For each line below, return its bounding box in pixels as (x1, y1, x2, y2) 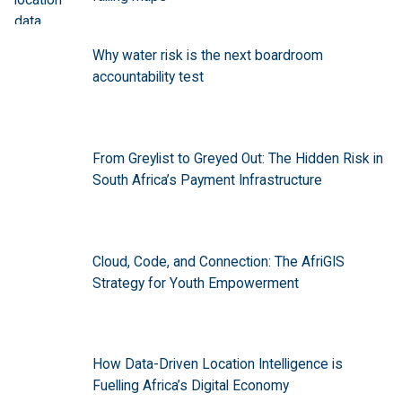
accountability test (92, 69, 204, 86)
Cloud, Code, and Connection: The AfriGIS (92, 253, 345, 270)
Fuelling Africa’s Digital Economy (92, 378, 289, 395)
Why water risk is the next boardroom (92, 48, 323, 65)
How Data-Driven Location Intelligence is (92, 356, 343, 373)
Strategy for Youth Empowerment (92, 275, 299, 292)
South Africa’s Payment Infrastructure (92, 171, 322, 188)
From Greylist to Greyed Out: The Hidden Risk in (92, 150, 383, 167)
